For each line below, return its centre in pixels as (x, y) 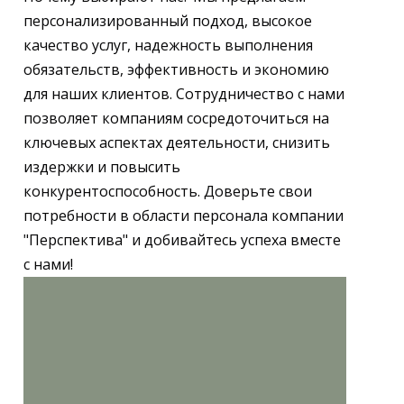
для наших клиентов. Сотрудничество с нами (184, 94)
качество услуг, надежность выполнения (168, 45)
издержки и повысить (102, 167)
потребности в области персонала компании (184, 216)
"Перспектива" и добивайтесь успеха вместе (182, 240)
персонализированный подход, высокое (168, 21)
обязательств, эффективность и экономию (176, 69)
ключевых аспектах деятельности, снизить (177, 142)
